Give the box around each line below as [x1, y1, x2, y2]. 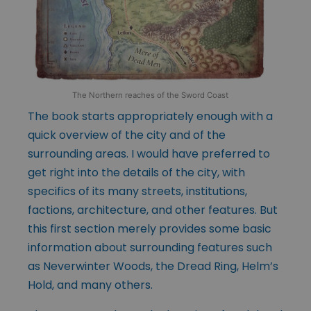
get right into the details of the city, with [28, 165, 245, 181]
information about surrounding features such [28, 239, 272, 256]
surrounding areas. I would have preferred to [28, 146, 270, 162]
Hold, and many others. [28, 277, 153, 294]
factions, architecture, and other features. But [28, 202, 278, 219]
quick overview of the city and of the [28, 127, 226, 144]
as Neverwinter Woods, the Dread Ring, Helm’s [28, 258, 278, 275]
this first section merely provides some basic [28, 221, 271, 237]
